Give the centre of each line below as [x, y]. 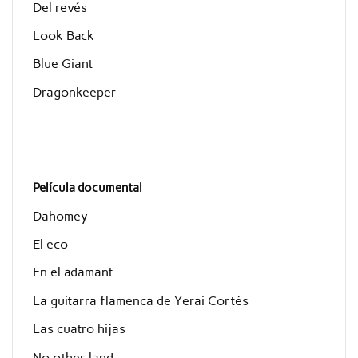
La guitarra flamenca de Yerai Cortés [140, 300]
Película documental [87, 188]
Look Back [63, 35]
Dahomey [60, 216]
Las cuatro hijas [79, 329]
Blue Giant [62, 64]
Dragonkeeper [74, 92]
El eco [50, 245]
